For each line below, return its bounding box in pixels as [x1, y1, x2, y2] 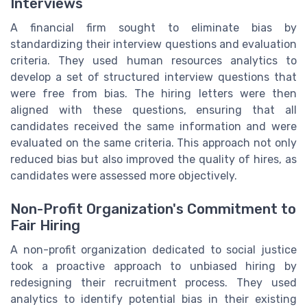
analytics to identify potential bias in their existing [10, 292, 297, 306]
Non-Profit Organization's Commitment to [10, 200, 296, 217]
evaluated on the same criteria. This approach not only [10, 136, 297, 149]
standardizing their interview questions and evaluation [10, 37, 297, 51]
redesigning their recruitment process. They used [10, 275, 297, 289]
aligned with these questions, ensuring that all [10, 103, 297, 116]
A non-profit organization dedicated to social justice [10, 243, 297, 256]
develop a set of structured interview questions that [10, 70, 297, 84]
